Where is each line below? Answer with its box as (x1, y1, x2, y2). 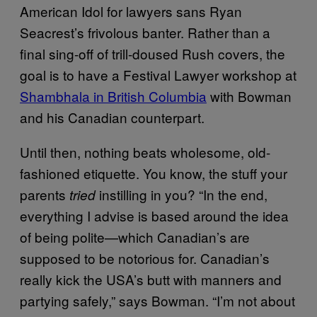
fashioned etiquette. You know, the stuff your (20, 163, 287, 183)
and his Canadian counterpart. (20, 108, 204, 127)
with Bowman (207, 86, 292, 106)
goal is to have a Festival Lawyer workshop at (20, 65, 296, 85)
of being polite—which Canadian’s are (20, 227, 250, 247)
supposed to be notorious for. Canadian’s (20, 248, 270, 268)
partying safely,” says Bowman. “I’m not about (20, 291, 295, 311)
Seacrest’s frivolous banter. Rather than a (20, 23, 270, 42)
